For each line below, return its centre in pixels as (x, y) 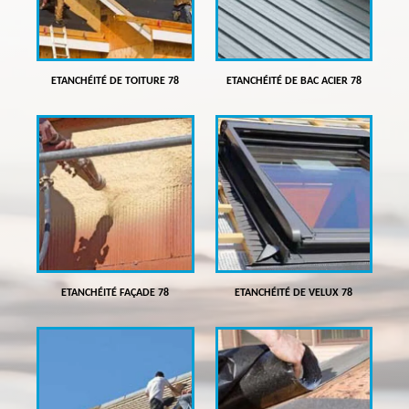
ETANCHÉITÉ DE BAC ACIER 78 (294, 82)
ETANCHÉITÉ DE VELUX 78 (294, 293)
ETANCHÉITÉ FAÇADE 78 (115, 293)
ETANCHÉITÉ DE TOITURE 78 (115, 82)
